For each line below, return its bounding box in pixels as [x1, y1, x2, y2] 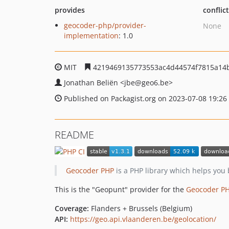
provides [55, 5, 85, 15]
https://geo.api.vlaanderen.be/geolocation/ [70, 214, 216, 224]
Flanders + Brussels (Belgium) [89, 203, 192, 213]
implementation [64, 31, 119, 40]
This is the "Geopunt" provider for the [55, 184, 186, 194]
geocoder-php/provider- [64, 20, 146, 30]
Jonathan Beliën [64, 78, 120, 87]
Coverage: [55, 203, 89, 213]
